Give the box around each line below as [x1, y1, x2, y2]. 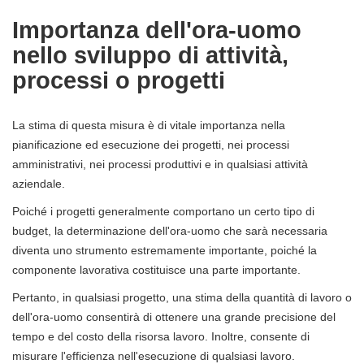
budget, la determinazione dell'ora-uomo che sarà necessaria [12, 223, 327, 237]
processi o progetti [12, 67, 225, 93]
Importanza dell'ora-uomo [12, 16, 301, 43]
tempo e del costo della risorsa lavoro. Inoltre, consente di [12, 329, 310, 343]
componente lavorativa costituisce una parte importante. [12, 262, 301, 276]
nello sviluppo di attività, [12, 41, 288, 68]
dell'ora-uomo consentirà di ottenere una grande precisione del [12, 310, 336, 323]
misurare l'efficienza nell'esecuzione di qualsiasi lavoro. [12, 349, 295, 362]
